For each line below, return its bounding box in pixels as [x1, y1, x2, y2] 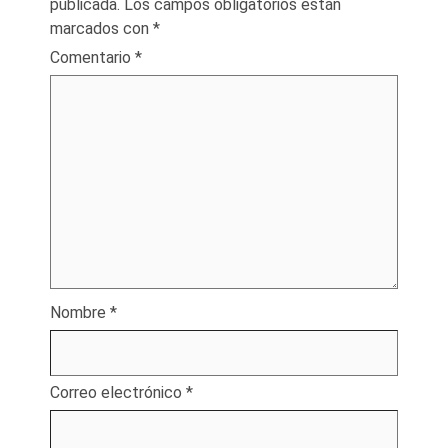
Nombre [50, 303, 110, 323]
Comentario [50, 48, 135, 68]
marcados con [50, 19, 153, 39]
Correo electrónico [50, 383, 186, 403]
